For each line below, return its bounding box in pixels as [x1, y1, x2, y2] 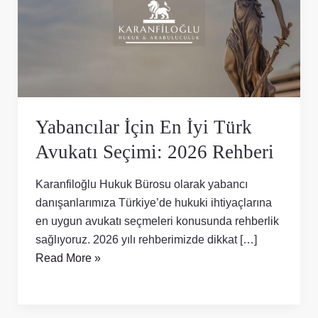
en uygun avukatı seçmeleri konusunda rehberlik [35, 214, 279, 227]
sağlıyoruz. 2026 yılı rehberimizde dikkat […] [35, 232, 257, 246]
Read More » [35, 251, 101, 264]
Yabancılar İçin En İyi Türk [35, 116, 252, 138]
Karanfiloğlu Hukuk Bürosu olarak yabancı [35, 177, 248, 190]
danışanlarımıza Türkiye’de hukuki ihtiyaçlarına [35, 195, 272, 209]
